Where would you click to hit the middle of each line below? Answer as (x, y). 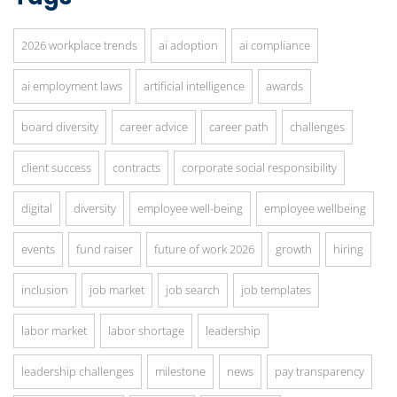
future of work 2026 (204, 249)
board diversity (60, 126)
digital (37, 208)
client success (56, 167)
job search (193, 289)
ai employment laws (72, 86)
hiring (348, 249)
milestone (180, 371)
